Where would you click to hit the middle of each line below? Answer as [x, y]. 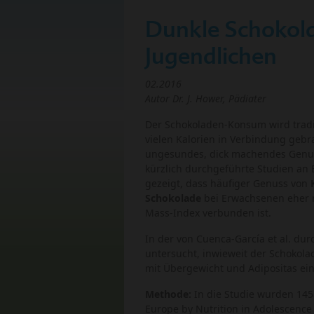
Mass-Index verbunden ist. [208, 213]
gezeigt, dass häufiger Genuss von [228, 184]
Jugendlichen [211, 56]
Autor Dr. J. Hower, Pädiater [206, 99]
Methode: [168, 294]
